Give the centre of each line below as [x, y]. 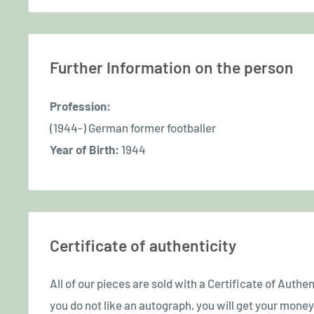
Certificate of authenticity [143, 245]
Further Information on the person [172, 68]
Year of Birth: [84, 149]
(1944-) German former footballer [133, 127]
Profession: [80, 105]
